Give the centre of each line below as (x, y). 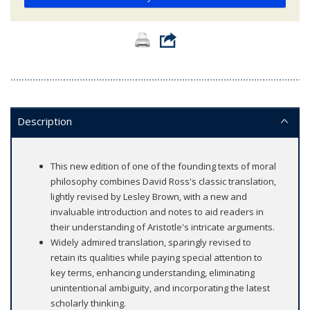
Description (45, 121)
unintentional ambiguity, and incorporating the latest (160, 288)
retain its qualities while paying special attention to (156, 258)
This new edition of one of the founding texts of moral (163, 166)
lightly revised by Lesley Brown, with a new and (149, 197)
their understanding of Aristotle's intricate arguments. (163, 227)
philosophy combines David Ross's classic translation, (163, 182)
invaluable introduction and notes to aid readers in (157, 212)
